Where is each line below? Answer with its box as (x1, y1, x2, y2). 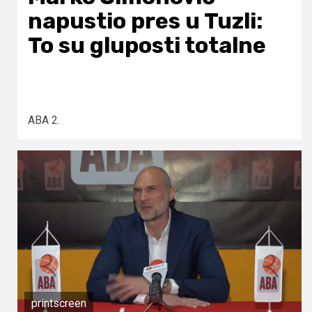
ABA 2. (28, 113, 60, 127)
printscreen (31, 296, 86, 310)
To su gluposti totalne (28, 31, 266, 58)
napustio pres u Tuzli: (28, 7, 263, 34)
